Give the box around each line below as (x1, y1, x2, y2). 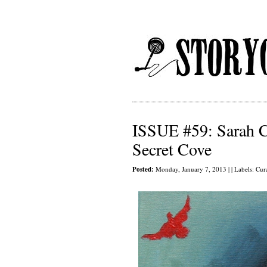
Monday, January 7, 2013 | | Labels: (154, 164, 256, 173)
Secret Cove (132, 138, 212, 160)
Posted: (132, 164, 154, 174)
